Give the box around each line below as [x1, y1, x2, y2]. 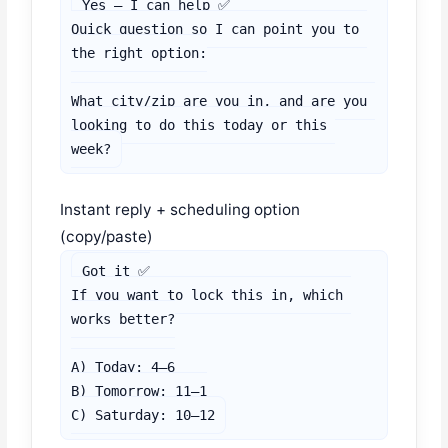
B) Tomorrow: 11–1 [71, 383, 208, 400]
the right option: [71, 45, 208, 62]
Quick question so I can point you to [71, 21, 360, 38]
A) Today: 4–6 [71, 359, 176, 376]
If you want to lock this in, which [71, 287, 344, 304]
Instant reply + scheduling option [60, 200, 301, 220]
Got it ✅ [82, 263, 151, 280]
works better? [71, 311, 176, 328]
